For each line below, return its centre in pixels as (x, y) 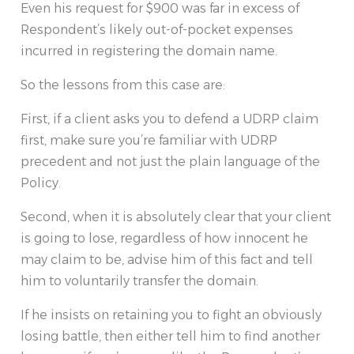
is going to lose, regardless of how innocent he (164, 239)
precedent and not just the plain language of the (170, 162)
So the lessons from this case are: (123, 85)
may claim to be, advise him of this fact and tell (167, 260)
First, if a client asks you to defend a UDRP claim (169, 119)
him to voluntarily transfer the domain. (139, 281)
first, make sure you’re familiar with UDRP (149, 141)
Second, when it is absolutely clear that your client (176, 217)
